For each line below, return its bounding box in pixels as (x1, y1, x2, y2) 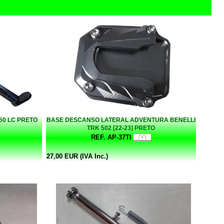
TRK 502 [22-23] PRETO (87, 124, 155, 131)
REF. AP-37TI (91, 133, 131, 141)
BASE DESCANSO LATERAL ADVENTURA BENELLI (46, 116, 195, 123)
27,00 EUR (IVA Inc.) (46, 152, 108, 160)
